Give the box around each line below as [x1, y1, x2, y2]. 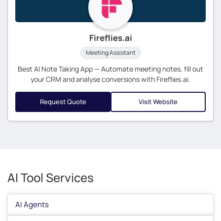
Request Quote [39, 97, 86, 106]
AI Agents [15, 199, 49, 210]
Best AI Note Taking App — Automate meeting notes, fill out [18, 64, 203, 74]
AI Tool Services [7, 169, 94, 185]
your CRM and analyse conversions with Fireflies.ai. [31, 74, 190, 84]
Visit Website [139, 97, 178, 106]
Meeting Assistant [85, 48, 136, 57]
